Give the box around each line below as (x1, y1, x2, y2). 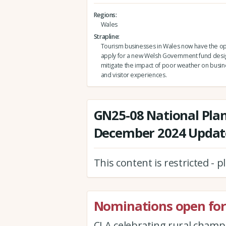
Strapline (93, 32, 119, 41)
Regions (93, 11, 116, 20)
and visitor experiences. (100, 71, 167, 80)
